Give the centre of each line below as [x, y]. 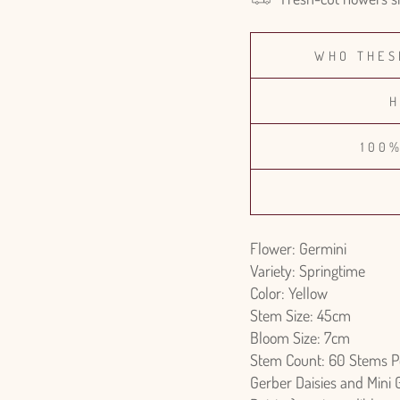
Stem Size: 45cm [300, 315]
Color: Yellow [289, 293]
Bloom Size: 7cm [300, 337]
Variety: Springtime [308, 271]
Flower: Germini [298, 248]
